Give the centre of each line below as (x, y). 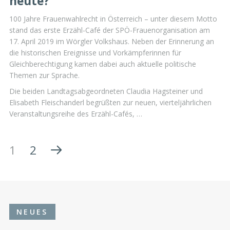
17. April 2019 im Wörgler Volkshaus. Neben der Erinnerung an (112, 41)
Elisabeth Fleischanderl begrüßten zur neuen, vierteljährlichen (110, 103)
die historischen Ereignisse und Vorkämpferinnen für (95, 52)
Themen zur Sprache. (44, 75)
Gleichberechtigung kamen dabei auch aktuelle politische (103, 64)
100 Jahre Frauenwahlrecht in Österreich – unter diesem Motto (113, 18)
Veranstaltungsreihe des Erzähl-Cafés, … (76, 114)
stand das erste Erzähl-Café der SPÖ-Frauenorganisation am (110, 30)
